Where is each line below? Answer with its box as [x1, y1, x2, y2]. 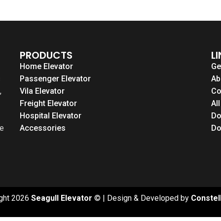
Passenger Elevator [20, 74, 91, 83]
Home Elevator [20, 61, 73, 71]
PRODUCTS [20, 48, 73, 62]
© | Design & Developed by [92, 193, 191, 203]
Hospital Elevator [20, 110, 81, 120]
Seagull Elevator [31, 193, 92, 203]
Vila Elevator [20, 86, 65, 96]
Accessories [20, 123, 66, 133]
